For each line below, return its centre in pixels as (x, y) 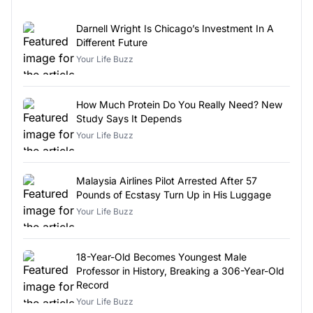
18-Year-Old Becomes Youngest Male (162, 256)
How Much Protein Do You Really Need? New (179, 104)
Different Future (112, 42)
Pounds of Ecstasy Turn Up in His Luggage (174, 194)
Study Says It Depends (129, 118)
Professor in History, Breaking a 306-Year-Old (181, 270)
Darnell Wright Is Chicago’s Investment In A (175, 28)
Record (93, 284)
